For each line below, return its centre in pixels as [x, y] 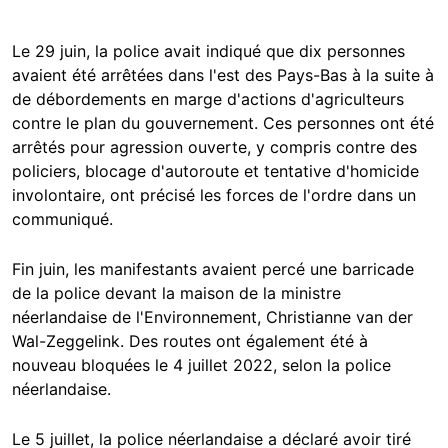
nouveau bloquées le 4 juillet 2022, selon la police [201, 365]
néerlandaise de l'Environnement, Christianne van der [212, 317]
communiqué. [62, 219]
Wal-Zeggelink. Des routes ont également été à [190, 341]
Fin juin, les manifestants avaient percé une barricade [213, 269]
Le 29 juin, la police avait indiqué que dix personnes [208, 51]
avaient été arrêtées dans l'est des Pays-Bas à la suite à [223, 75]
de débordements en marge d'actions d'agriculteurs [208, 99]
